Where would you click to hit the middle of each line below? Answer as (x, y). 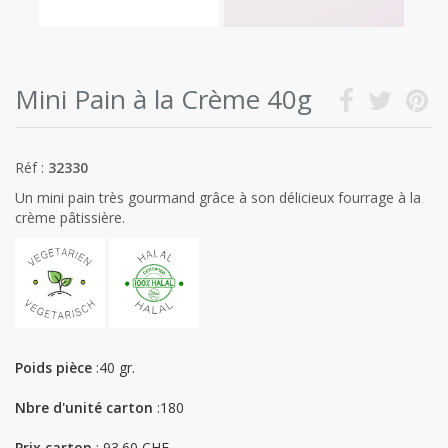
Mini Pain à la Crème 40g (163, 99)
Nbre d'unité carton (84, 407)
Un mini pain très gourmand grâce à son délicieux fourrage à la (218, 197)
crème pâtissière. (70, 217)
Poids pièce (53, 367)
